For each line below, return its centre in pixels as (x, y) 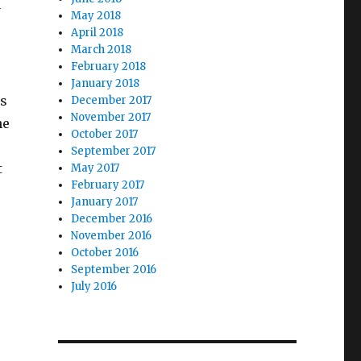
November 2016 (112, 236)
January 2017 (105, 202)
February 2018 (109, 66)
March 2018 (102, 50)
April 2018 (98, 33)
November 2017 (111, 117)
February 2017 (108, 185)
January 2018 (106, 83)
